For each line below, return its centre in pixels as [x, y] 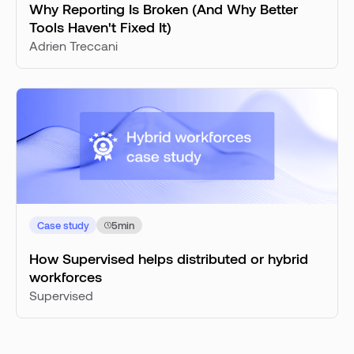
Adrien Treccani [73, 45]
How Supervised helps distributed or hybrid [169, 259]
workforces [66, 277]
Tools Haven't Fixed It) [100, 26]
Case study [63, 225]
